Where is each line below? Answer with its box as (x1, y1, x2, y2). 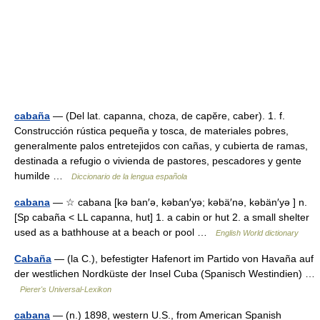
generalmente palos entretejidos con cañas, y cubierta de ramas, (14, 140, 308, 151)
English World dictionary (216, 229, 299, 237)
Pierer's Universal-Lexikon (20, 285, 111, 294)
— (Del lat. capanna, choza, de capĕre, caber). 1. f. (50, 110, 285, 121)
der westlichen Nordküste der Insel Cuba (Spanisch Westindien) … (14, 268, 315, 279)
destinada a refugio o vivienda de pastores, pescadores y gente (14, 155, 301, 166)
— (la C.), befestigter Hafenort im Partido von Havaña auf (51, 253, 314, 264)
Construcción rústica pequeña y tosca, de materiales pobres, (14, 125, 289, 136)
